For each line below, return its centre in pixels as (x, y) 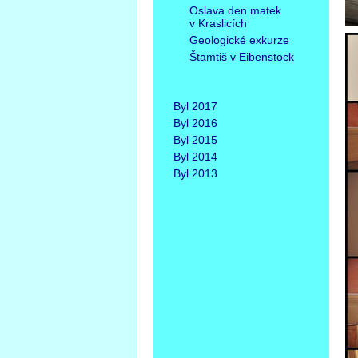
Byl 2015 (195, 140)
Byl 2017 (195, 106)
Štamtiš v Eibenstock (242, 57)
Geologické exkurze (239, 40)
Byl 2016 (195, 123)
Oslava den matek (235, 10)
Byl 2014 (195, 157)
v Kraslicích (218, 23)
